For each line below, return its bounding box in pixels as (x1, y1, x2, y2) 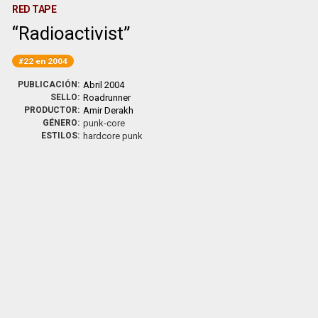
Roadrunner (83, 92, 131, 103)
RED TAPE (12, 4, 57, 15)
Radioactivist (18, 23, 124, 44)
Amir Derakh (83, 105, 134, 116)
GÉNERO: (43, 118, 80, 128)
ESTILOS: (41, 131, 80, 141)
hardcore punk (83, 131, 143, 141)
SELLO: (50, 92, 80, 102)
